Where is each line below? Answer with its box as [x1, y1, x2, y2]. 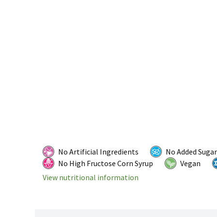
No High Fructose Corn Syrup [58, 158, 153, 169]
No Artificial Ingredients [58, 147, 139, 157]
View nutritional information [43, 172, 139, 183]
